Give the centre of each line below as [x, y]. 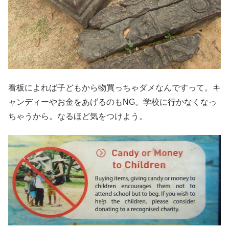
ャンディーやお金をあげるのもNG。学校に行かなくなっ [112, 102]
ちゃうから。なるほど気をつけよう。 [78, 116]
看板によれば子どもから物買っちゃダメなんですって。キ [114, 87]
